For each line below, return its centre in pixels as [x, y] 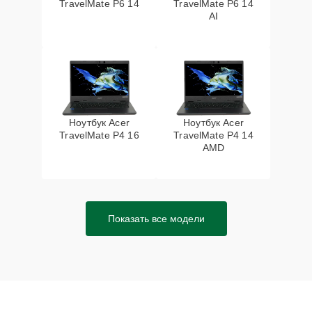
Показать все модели [156, 219]
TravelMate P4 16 [99, 135]
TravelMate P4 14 [213, 135]
